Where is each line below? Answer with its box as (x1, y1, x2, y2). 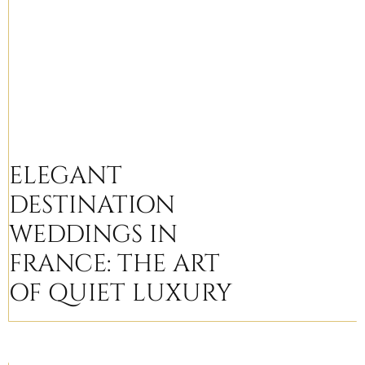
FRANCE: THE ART (9, 248, 220, 281)
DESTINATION (9, 189, 175, 222)
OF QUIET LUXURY (9, 277, 232, 310)
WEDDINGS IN (9, 218, 178, 252)
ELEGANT (9, 160, 122, 193)
